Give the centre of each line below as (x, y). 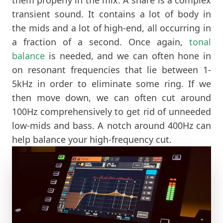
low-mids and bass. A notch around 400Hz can (111, 125)
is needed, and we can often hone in (128, 56)
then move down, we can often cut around (111, 97)
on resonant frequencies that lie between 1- (111, 69)
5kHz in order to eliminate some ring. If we (111, 83)
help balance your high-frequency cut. (92, 139)
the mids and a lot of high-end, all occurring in (111, 28)
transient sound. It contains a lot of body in (111, 14)
